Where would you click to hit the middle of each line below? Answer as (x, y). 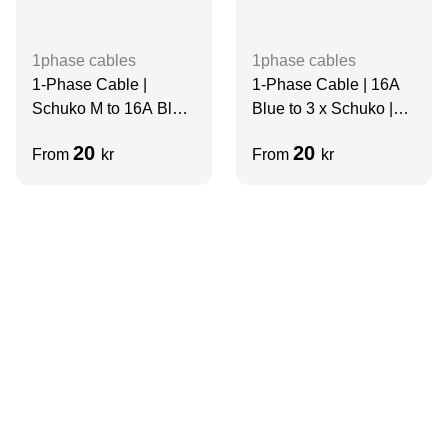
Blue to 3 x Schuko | (322, 108)
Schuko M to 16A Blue (111, 108)
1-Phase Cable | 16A (326, 84)
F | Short (62, 132)
